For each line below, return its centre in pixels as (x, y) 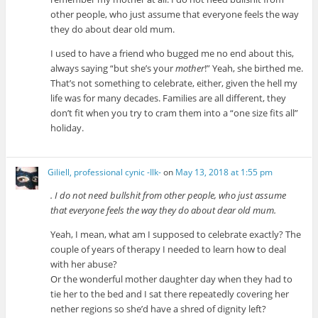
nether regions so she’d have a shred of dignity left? (159, 308)
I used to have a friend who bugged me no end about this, (172, 54)
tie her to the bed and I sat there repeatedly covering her (170, 294)
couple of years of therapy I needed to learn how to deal (169, 249)
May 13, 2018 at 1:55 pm (224, 172)
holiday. (67, 128)
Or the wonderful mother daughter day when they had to (172, 279)
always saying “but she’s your (113, 68)
